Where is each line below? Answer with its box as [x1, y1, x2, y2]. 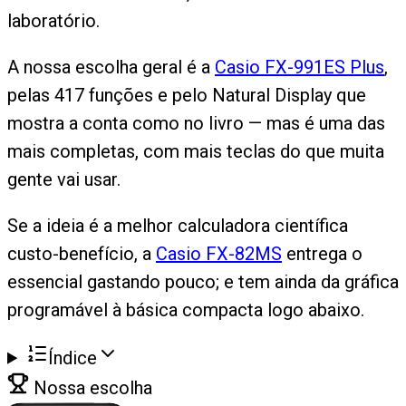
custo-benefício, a [7, 242, 156, 265]
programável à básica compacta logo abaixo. [7, 298, 364, 321]
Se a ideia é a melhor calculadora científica [7, 214, 348, 237]
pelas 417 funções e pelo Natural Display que [7, 83, 366, 106]
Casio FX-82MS [156, 242, 282, 265]
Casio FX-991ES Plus [215, 55, 384, 78]
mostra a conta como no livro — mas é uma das [7, 111, 385, 134]
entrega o [282, 242, 362, 265]
